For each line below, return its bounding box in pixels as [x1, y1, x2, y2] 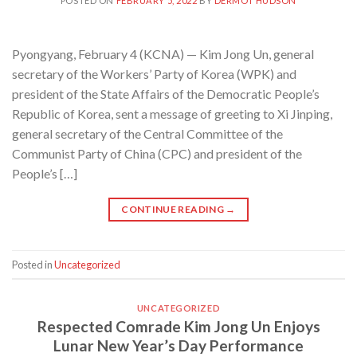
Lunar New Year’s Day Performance [53, 335, 304, 355]
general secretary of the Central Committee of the [12, 126, 283, 142]
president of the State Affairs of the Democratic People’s [12, 86, 320, 102]
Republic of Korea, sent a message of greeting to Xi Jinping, [12, 106, 332, 122]
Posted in [12, 257, 54, 271]
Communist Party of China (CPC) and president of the [12, 146, 302, 162]
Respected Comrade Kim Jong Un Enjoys [37, 316, 320, 335]
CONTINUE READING [121, 203, 226, 216]
